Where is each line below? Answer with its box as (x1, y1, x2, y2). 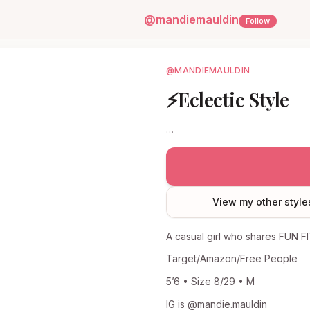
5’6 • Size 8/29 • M (166, 275, 255, 287)
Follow (246, 16, 271, 26)
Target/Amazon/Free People (166, 253, 298, 264)
